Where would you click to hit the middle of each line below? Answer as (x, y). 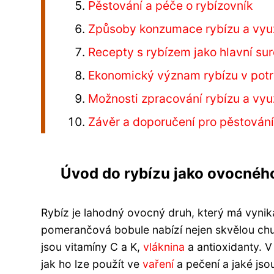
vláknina (164, 247)
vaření (158, 264)
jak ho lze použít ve (92, 264)
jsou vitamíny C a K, (92, 247)
